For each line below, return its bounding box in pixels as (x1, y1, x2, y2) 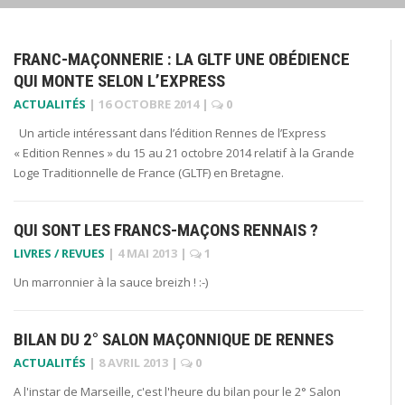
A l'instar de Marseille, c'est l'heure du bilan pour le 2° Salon (14, 382, 341, 400)
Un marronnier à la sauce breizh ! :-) (14, 273, 208, 290)
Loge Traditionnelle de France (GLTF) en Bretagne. (14, 164, 289, 181)
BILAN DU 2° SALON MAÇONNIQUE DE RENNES (14, 328, 334, 350)
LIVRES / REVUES (14, 244, 105, 261)
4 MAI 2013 (118, 244, 177, 261)
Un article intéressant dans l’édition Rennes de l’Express (14, 124, 326, 141)
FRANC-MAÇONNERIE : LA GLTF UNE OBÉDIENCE (14, 48, 350, 70)
